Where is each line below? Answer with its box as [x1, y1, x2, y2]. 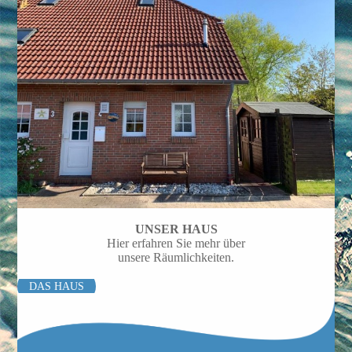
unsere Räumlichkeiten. [118, 250, 234, 264]
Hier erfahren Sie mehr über [107, 236, 245, 250]
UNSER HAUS [134, 222, 218, 236]
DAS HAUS [29, 280, 85, 292]
